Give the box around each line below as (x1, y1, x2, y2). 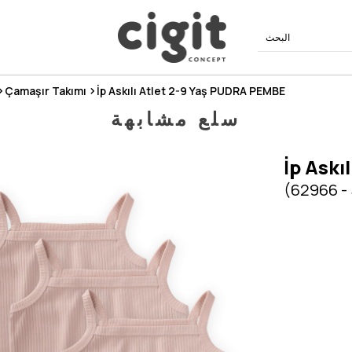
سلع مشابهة (111, 105, 241, 131)
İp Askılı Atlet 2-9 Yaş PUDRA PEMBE (97, 83, 285, 98)
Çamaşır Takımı (5, 83, 86, 98)
